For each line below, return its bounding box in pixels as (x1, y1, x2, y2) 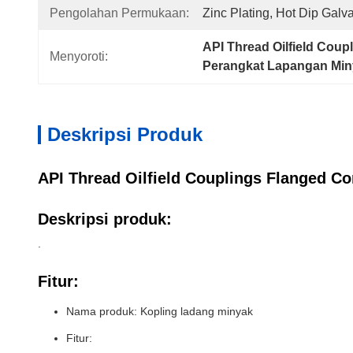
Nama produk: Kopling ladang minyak (66, 305, 253, 318)
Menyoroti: (50, 50, 108, 63)
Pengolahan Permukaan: (50, 6, 189, 20)
